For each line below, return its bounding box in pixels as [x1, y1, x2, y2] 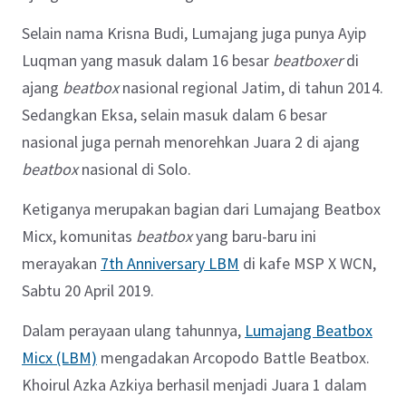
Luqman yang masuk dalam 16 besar [22, 49, 273, 71]
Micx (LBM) [22, 346, 97, 368]
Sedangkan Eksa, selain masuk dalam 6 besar [22, 103, 327, 125]
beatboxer [273, 49, 343, 71]
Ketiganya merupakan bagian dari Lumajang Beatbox [22, 198, 381, 219]
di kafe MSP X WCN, [239, 252, 376, 274]
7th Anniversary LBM [101, 252, 239, 274]
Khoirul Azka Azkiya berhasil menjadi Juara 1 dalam [22, 373, 367, 395]
